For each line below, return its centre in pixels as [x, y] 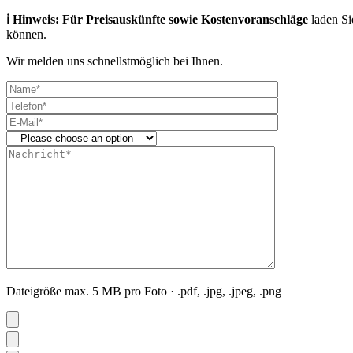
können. [26, 34]
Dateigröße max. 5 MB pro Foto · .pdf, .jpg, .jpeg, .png [144, 291]
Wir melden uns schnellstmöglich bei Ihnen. [115, 61]
